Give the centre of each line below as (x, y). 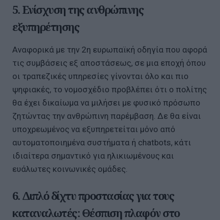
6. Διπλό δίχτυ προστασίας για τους (93, 196)
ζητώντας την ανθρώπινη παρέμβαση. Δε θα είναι (107, 116)
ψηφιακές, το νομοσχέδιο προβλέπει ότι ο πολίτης (110, 90)
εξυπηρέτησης (46, 26)
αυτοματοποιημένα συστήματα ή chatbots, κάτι (102, 143)
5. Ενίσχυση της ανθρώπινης (78, 9)
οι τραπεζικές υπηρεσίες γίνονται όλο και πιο (100, 76)
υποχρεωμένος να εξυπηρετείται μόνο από (94, 129)
